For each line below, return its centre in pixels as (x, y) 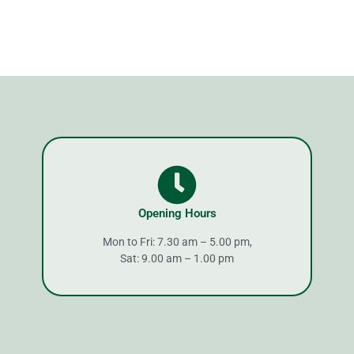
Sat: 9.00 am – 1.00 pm (177, 259)
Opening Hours (177, 214)
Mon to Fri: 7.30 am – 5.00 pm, (177, 242)
